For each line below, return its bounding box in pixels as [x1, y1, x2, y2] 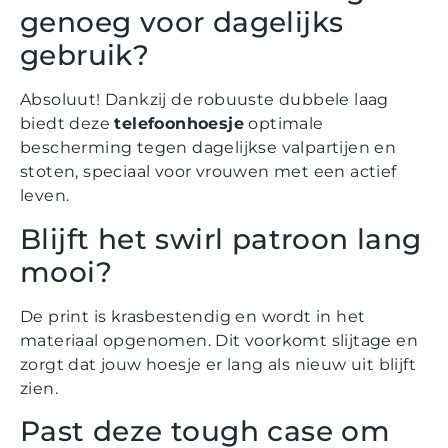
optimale [244, 114, 324, 134]
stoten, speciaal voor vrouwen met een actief [20, 162, 397, 182]
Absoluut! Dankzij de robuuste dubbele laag [20, 90, 389, 110]
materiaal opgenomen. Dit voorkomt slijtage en [20, 330, 418, 350]
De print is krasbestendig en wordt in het [20, 306, 366, 326]
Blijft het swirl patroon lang [20, 221, 422, 256]
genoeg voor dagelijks [20, 5, 344, 40]
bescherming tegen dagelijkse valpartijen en [20, 138, 397, 158]
